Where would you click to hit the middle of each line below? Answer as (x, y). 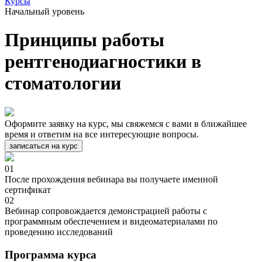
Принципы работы (85, 40)
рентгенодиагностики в (103, 62)
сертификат (28, 189)
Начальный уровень (44, 11)
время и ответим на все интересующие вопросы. (102, 134)
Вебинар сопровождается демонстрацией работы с (106, 211)
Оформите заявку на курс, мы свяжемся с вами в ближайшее (126, 123)
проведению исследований (59, 232)
